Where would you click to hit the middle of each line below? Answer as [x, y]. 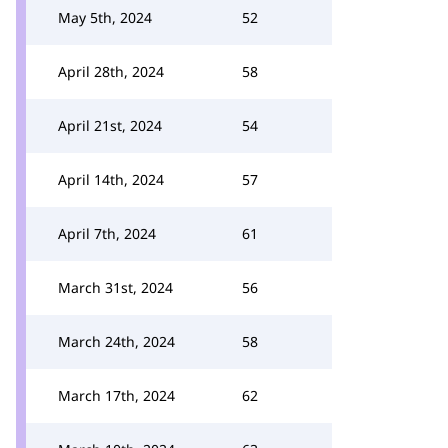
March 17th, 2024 [116, 395]
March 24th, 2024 [116, 341]
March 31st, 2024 [115, 287]
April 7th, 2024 [107, 233]
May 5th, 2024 [105, 17]
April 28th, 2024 [111, 71]
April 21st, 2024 [110, 125]
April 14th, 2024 [111, 179]
